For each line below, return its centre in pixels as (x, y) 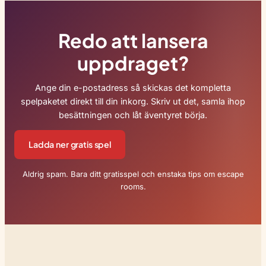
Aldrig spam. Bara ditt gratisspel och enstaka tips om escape (133, 174)
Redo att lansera (133, 41)
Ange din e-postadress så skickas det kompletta (133, 87)
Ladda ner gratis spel (70, 145)
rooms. (133, 186)
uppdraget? (133, 63)
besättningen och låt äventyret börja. (133, 115)
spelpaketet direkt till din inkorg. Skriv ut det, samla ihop (133, 101)
